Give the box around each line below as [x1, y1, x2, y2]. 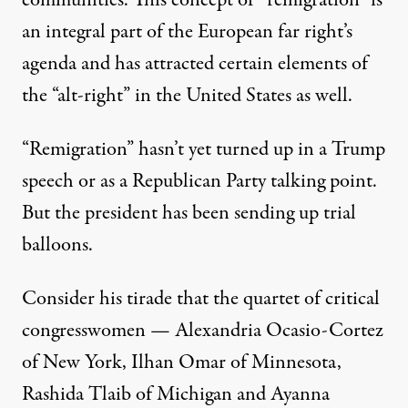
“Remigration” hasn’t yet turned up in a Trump [22, 134, 385, 164]
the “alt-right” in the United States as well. [22, 80, 352, 110]
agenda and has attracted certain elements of [22, 48, 368, 78]
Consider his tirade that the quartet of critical [22, 283, 380, 313]
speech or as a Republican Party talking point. [22, 166, 377, 196]
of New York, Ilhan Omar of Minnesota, [22, 347, 342, 377]
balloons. [22, 229, 93, 260]
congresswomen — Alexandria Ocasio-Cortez [22, 315, 383, 345]
